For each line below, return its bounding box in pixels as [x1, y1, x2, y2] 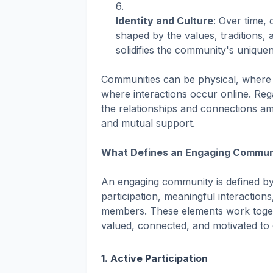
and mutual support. [101, 117, 195, 130]
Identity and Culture [116, 15, 213, 27]
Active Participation [110, 252, 208, 265]
